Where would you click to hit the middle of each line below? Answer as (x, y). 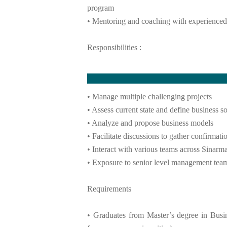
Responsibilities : (114, 47)
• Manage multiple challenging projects (149, 97)
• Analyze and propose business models (150, 123)
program (101, 8)
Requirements (109, 189)
